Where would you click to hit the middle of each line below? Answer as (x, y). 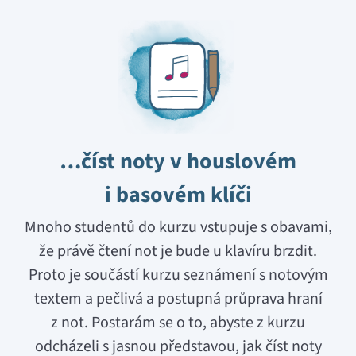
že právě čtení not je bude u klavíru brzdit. (178, 252)
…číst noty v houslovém (178, 162)
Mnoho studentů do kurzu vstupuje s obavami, (178, 228)
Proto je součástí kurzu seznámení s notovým (178, 275)
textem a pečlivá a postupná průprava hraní (178, 299)
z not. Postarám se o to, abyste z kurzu (178, 323)
